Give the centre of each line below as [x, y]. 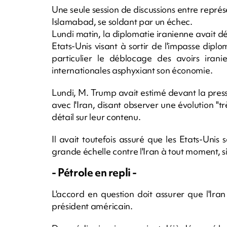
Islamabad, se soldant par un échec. [122, 21]
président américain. [92, 206]
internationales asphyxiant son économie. [132, 70]
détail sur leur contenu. [96, 117]
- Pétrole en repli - [94, 172]
